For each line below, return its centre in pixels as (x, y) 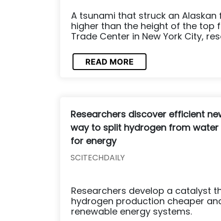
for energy (93, 141)
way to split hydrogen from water (145, 127)
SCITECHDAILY (98, 157)
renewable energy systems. (131, 211)
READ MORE (110, 62)
